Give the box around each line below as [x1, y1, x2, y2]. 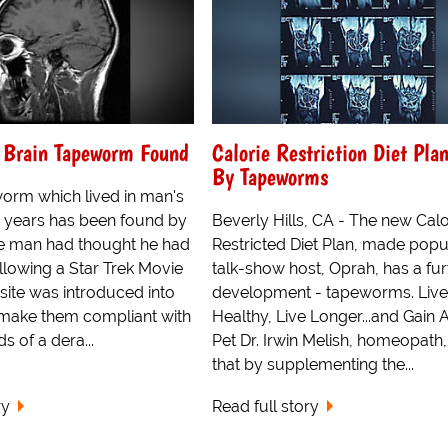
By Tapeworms [211, 161, 328, 191]
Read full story [211, 397, 319, 417]
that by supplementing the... [211, 354, 414, 374]
